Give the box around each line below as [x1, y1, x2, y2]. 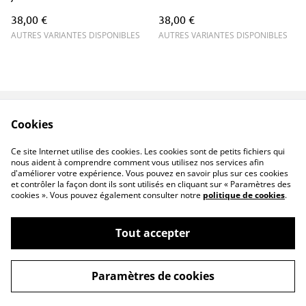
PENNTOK [50, 246, 103, 261]
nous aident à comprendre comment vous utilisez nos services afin [11, 156, 264, 168]
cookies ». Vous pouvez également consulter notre [11, 189, 203, 201]
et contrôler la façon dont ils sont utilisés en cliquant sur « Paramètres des [11, 178, 291, 190]
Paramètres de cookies [91, 268, 214, 283]
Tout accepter [115, 225, 191, 240]
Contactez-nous [59, 123, 135, 137]
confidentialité [61, 150, 133, 164]
